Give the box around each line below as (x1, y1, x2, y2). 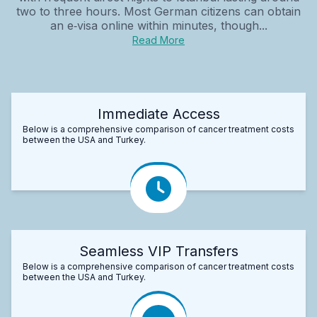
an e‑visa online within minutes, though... (50, 18, 267, 33)
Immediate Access (97, 105, 220, 122)
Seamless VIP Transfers (79, 242, 238, 260)
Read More (132, 33, 185, 46)
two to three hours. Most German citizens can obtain (16, 4, 301, 18)
